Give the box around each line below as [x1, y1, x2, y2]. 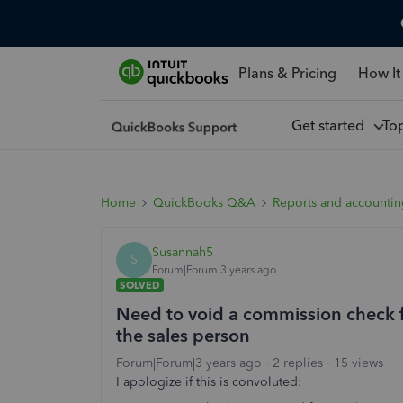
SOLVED [120, 279, 160, 291]
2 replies [273, 355, 323, 371]
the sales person [116, 325, 250, 346]
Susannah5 [152, 244, 213, 260]
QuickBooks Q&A [153, 195, 255, 210]
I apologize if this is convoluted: [116, 374, 301, 390]
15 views [334, 355, 383, 371]
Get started [291, 116, 372, 134]
